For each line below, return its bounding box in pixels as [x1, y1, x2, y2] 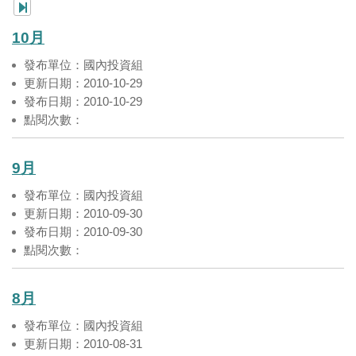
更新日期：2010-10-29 [24, 76, 142, 90]
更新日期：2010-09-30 [24, 207, 142, 220]
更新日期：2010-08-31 [24, 337, 142, 350]
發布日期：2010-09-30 [24, 225, 142, 238]
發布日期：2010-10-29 [24, 95, 142, 108]
